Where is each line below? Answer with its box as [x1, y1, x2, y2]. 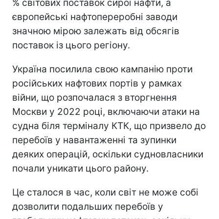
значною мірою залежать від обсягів [12, 25, 179, 37]
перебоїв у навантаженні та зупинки [12, 134, 176, 146]
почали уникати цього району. [12, 163, 149, 175]
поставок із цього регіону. [12, 40, 130, 51]
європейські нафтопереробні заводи [12, 11, 177, 23]
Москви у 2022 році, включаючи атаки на [12, 106, 200, 118]
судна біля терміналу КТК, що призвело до [12, 120, 206, 132]
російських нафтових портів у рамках [12, 78, 182, 89]
